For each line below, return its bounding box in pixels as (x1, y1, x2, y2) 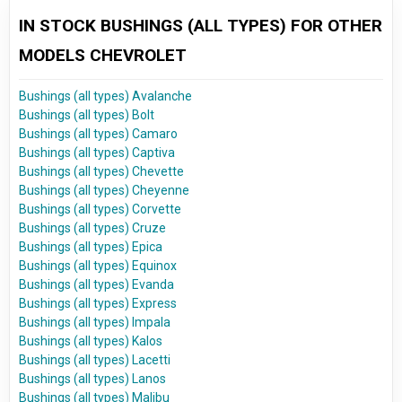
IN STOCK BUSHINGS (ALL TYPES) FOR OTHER (19, 15, 382, 37)
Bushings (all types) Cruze (19, 221, 166, 236)
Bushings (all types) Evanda (19, 277, 174, 293)
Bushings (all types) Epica (19, 240, 162, 255)
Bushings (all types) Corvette (19, 202, 181, 217)
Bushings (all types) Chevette (19, 164, 184, 179)
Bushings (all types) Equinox (19, 258, 177, 274)
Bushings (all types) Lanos (19, 371, 166, 387)
